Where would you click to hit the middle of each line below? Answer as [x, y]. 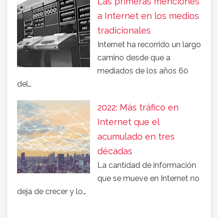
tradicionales [124, 30]
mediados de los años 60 [143, 71]
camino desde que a [134, 57]
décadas [115, 151]
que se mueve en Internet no [148, 178]
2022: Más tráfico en [138, 107]
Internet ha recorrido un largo [149, 44]
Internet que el [128, 122]
